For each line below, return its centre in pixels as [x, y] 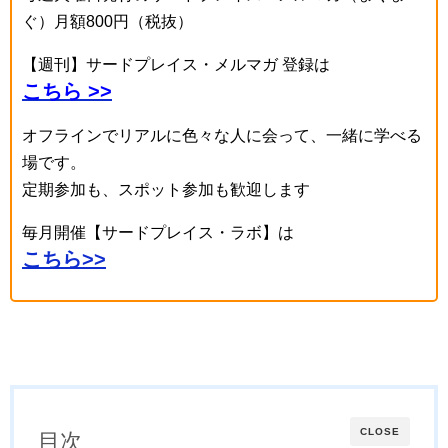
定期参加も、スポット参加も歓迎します [166, 189]
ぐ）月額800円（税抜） [107, 21]
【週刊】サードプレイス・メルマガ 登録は [176, 64]
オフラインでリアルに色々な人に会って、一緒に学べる [222, 135]
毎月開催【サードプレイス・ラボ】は [158, 232]
